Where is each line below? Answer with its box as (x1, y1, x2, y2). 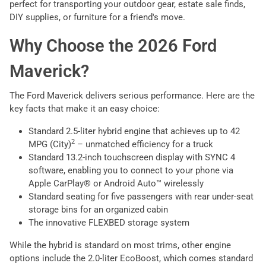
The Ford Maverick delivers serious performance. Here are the (9, 90, 255, 101)
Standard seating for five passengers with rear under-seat (28, 191, 254, 202)
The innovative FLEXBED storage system (28, 217, 189, 228)
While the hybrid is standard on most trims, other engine (9, 239, 231, 251)
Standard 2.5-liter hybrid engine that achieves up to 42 (28, 125, 240, 137)
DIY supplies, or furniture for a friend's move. (9, 11, 185, 23)
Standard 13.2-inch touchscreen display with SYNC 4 (28, 151, 235, 163)
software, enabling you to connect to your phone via (28, 164, 233, 176)
